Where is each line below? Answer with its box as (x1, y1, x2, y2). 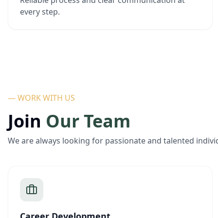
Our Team (46, 109, 130, 133)
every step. (20, 6, 60, 17)
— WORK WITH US (8, 92, 75, 103)
